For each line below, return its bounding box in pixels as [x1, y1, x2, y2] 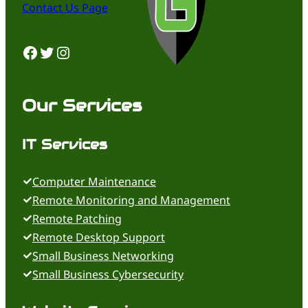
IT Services [22, 135, 107, 154]
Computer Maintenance [32, 173, 156, 189]
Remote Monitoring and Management [32, 192, 230, 208]
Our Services [22, 94, 142, 116]
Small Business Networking [32, 247, 174, 263]
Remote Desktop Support [32, 229, 165, 245]
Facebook [21, 40, 30, 63]
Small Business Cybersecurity [32, 266, 184, 282]
